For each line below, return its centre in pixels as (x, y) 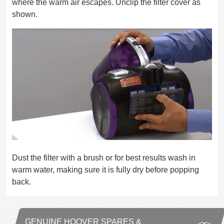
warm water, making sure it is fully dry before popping (105, 170)
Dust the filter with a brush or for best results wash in (104, 158)
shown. (25, 14)
